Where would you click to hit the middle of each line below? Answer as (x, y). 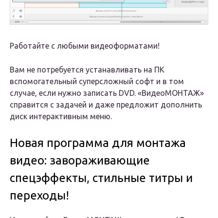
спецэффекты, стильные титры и (101, 178)
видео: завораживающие (80, 160)
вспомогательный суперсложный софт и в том (97, 81)
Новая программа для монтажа (98, 143)
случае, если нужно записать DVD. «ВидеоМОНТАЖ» (107, 93)
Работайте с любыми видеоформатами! (85, 45)
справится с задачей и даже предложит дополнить (106, 104)
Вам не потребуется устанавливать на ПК (87, 69)
